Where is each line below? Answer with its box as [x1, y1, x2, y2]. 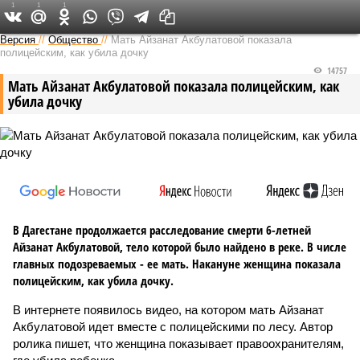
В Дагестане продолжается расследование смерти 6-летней [13, 222, 311, 238]
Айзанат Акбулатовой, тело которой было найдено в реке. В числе [13, 239, 346, 255]
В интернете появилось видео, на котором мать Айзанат [13, 303, 324, 317]
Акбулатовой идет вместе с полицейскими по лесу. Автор [13, 320, 333, 333]
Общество [48, 34, 98, 46]
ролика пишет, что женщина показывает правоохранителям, [13, 337, 344, 350]
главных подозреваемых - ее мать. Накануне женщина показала [13, 256, 341, 272]
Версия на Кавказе [124, 8, 210, 24]
